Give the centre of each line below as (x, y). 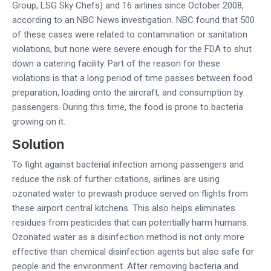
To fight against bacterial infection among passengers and (128, 165)
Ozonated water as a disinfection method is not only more (128, 237)
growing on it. (39, 122)
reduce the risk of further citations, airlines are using (116, 179)
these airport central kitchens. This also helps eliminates (124, 208)
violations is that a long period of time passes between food (132, 78)
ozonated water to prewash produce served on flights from (130, 194)
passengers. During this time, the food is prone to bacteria (128, 107)
